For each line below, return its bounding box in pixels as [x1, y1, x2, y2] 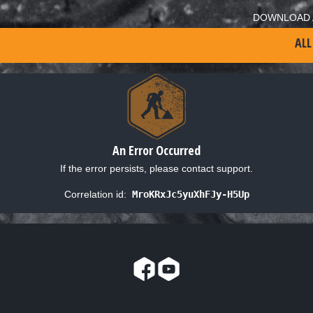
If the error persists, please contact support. [60, 162, 253, 174]
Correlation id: [64, 188, 126, 200]
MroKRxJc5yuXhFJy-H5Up [131, 188, 249, 200]
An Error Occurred [112, 141, 201, 159]
